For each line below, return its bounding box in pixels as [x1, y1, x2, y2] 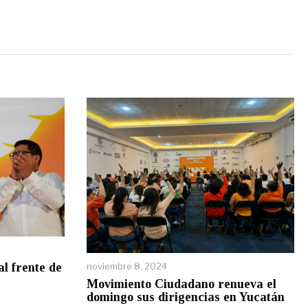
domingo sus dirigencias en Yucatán [87, 290, 285, 305]
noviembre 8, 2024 [87, 261, 167, 272]
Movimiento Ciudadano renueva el [87, 277, 276, 291]
